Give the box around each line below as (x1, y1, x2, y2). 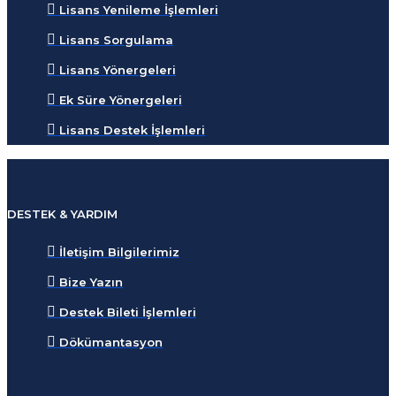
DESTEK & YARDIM (7, 207, 118, 221)
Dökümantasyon (59, 335, 163, 349)
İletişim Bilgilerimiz (59, 245, 179, 259)
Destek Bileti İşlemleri (59, 305, 196, 319)
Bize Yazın (59, 275, 123, 289)
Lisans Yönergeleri (59, 63, 176, 77)
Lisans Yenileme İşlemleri (59, 3, 218, 17)
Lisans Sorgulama (59, 33, 173, 47)
